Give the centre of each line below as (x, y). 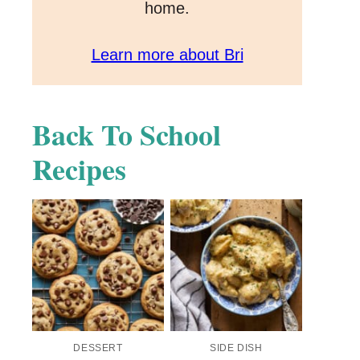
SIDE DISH (236, 348)
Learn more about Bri (167, 55)
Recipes (79, 169)
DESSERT (98, 348)
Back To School (127, 135)
